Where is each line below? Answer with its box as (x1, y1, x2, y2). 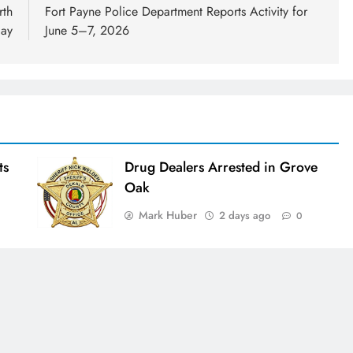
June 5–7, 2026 (45, 21, 129, 40)
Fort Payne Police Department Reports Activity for (45, 2, 307, 21)
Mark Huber (138, 207, 197, 224)
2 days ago (218, 208, 270, 224)
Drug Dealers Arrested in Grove (124, 157, 318, 178)
